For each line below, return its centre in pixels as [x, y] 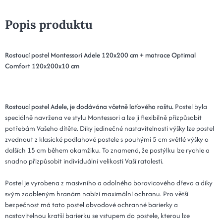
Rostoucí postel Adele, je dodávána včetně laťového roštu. [89, 106]
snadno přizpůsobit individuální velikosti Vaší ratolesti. [84, 161]
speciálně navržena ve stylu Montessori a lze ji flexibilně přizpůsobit [103, 117]
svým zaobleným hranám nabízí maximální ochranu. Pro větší [97, 194]
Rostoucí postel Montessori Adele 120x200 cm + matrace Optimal [100, 55]
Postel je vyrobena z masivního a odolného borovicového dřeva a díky [109, 183]
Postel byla [190, 106]
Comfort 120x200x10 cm [42, 66]
